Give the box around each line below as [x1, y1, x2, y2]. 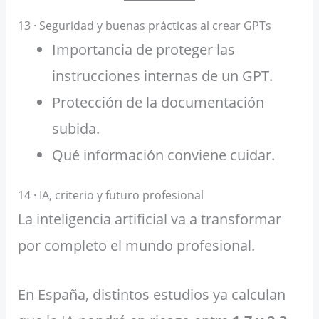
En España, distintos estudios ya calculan [17, 285, 286, 305]
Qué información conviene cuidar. [51, 145, 275, 165]
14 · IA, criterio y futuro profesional [17, 187, 204, 204]
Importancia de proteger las [51, 40, 235, 60]
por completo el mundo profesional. [17, 236, 255, 256]
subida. [51, 119, 100, 139]
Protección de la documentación [51, 93, 264, 113]
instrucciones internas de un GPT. [51, 66, 273, 86]
